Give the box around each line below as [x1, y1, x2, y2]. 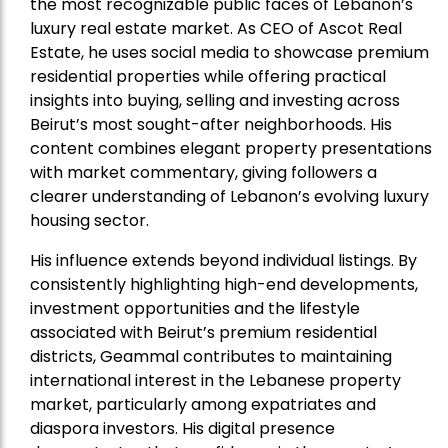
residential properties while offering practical [30, 64, 386, 88]
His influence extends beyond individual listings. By [30, 248, 417, 272]
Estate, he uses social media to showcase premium [30, 40, 429, 64]
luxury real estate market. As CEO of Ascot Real [30, 16, 402, 40]
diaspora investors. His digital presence [30, 416, 335, 440]
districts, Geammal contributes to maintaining [30, 344, 392, 368]
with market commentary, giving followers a [30, 160, 377, 184]
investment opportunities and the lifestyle [30, 296, 360, 320]
